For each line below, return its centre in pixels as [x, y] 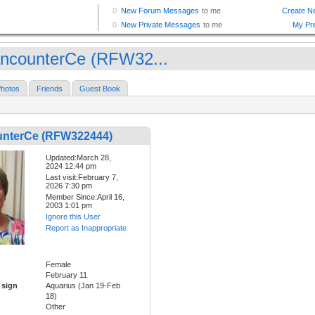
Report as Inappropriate [86, 228]
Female [58, 264]
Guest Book [100, 89]
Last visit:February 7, [82, 178]
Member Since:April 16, [85, 197]
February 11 [66, 275]
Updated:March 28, [78, 158]
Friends [50, 89]
